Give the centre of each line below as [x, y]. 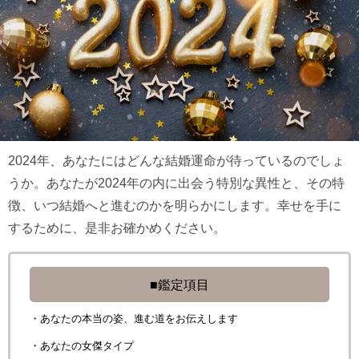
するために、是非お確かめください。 [117, 228]
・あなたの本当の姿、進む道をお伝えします [134, 319]
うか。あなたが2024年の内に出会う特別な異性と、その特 [176, 183]
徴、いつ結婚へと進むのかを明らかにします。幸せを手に [175, 206]
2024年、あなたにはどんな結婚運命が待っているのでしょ [176, 161]
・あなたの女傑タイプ [82, 345]
